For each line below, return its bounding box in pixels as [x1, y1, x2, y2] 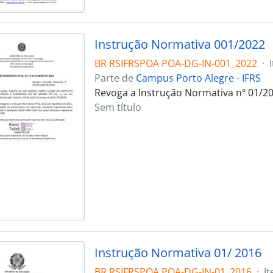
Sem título [94, 100, 141, 114]
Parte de [94, 71, 136, 85]
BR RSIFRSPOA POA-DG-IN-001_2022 [94, 56, 257, 70]
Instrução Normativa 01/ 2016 [94, 244, 261, 261]
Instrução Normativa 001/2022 [94, 35, 265, 52]
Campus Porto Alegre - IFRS [135, 71, 261, 85]
